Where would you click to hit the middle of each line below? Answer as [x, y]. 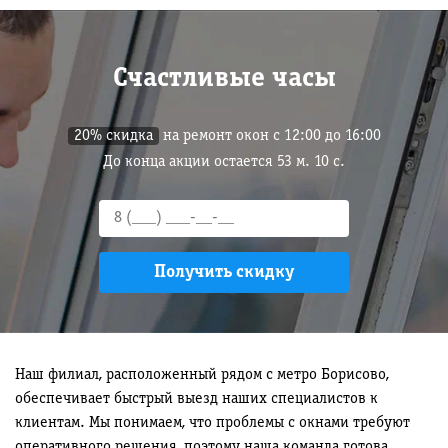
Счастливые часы [224, 79]
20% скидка [113, 136]
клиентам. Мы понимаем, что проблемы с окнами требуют [212, 423]
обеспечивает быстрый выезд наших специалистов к [196, 399]
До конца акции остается [193, 162]
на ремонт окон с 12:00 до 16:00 [269, 136]
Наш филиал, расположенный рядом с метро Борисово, [202, 375]
